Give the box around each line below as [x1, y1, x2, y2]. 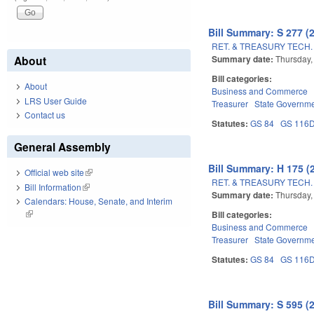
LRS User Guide [25, 94, 87, 107]
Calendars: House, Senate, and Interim [25, 195, 172, 207]
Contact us [25, 109, 65, 121]
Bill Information [25, 180, 81, 193]
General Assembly [14, 139, 111, 156]
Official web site [25, 166, 84, 179]
